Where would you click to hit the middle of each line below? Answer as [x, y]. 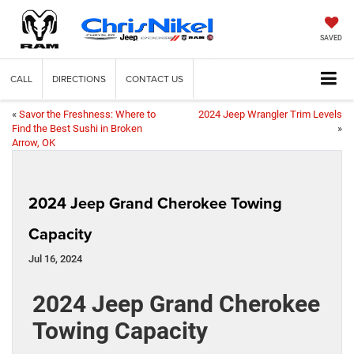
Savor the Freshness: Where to [87, 115]
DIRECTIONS [79, 79]
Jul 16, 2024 [55, 259]
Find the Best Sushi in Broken [77, 129]
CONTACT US [154, 79]
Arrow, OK [34, 143]
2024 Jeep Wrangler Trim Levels [270, 115]
